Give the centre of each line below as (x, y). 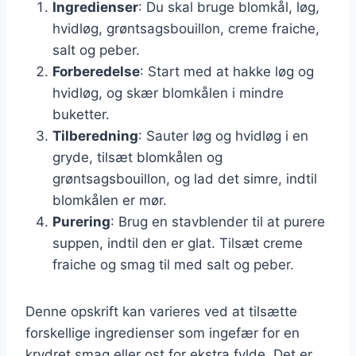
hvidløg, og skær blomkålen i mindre (168, 93)
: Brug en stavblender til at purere (218, 221)
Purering (81, 221)
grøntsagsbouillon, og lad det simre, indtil (185, 178)
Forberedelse (96, 71)
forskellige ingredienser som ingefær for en (163, 333)
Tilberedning (95, 135)
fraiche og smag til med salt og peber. (173, 264)
